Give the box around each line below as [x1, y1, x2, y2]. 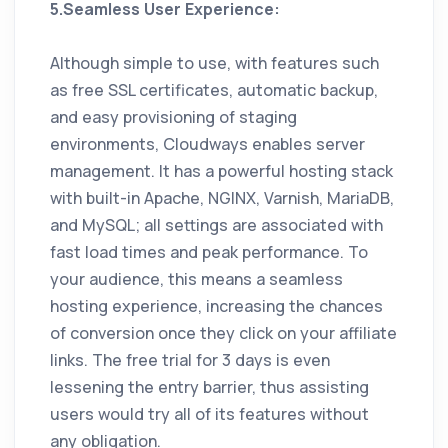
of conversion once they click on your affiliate [50, 322, 397, 345]
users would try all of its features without [50, 403, 369, 426]
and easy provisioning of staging [50, 106, 297, 129]
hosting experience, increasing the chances [50, 295, 383, 318]
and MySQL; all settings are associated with [50, 214, 383, 237]
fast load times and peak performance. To [50, 241, 368, 264]
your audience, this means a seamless [50, 268, 343, 291]
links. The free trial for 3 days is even [50, 349, 330, 372]
